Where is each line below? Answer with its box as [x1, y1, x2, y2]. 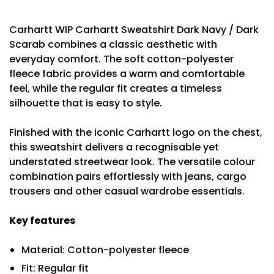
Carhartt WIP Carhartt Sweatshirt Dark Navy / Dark [9, 23, 259, 37]
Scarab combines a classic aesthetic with [9, 37, 217, 51]
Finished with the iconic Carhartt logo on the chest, [9, 125, 262, 139]
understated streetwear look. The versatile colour [9, 155, 255, 169]
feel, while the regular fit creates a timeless [9, 81, 222, 95]
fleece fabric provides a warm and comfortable [9, 67, 245, 81]
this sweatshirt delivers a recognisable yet [9, 140, 219, 154]
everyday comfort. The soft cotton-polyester [9, 52, 234, 66]
